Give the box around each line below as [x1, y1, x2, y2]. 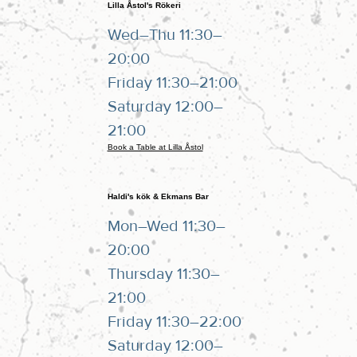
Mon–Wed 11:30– [107, 216, 226, 236]
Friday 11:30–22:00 [107, 312, 241, 331]
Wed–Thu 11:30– [107, 25, 222, 45]
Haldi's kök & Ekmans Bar [107, 191, 209, 201]
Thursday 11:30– [107, 264, 220, 284]
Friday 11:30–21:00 [107, 73, 237, 92]
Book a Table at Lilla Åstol [107, 142, 203, 151]
